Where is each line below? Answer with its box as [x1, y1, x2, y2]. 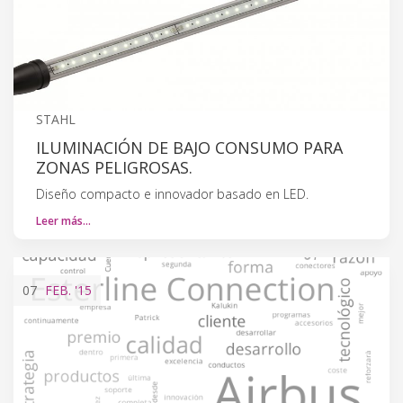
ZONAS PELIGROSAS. [36, 156, 193, 178]
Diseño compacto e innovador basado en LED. [36, 184, 309, 202]
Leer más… [36, 212, 91, 228]
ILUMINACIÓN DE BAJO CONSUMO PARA [36, 136, 343, 158]
